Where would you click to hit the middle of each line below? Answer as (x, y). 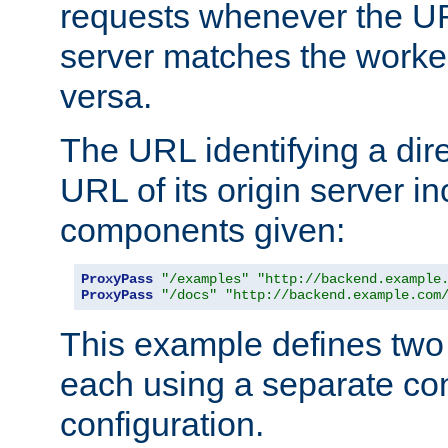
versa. (106, 95)
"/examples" (205, 278)
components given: (202, 229)
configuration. (162, 423)
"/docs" (189, 294)
